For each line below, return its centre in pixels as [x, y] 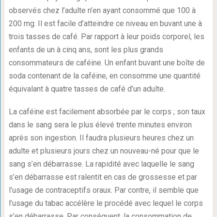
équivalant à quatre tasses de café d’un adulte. [87, 89]
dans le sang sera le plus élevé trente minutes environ [100, 125]
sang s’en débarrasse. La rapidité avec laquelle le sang [101, 164]
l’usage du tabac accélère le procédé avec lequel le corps [106, 203]
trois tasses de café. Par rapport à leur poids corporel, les [106, 37]
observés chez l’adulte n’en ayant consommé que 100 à [102, 10]
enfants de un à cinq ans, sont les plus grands [86, 50]
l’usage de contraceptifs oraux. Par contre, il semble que [103, 190]
